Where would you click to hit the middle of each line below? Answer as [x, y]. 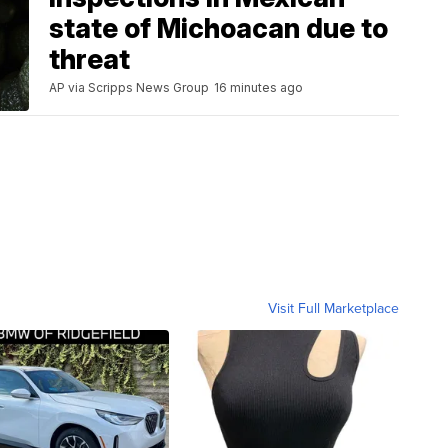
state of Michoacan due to [218, 28]
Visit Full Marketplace [333, 307]
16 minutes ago [258, 87]
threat [89, 59]
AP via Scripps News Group [129, 87]
